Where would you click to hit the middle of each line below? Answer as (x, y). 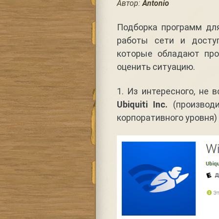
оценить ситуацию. (156, 66)
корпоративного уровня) (167, 117)
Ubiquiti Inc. (142, 104)
